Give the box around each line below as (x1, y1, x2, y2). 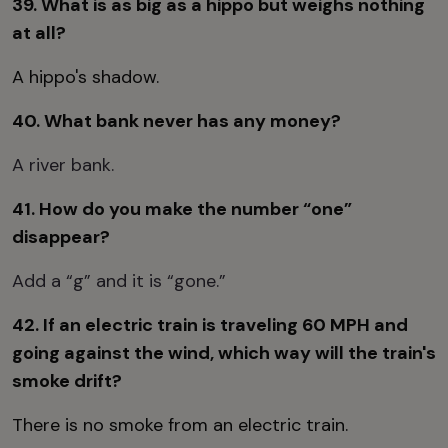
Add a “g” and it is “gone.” (12, 268, 226, 293)
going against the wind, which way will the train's (12, 340, 436, 365)
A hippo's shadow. (12, 64, 164, 89)
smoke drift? (12, 368, 122, 393)
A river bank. (12, 152, 119, 177)
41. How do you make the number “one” (12, 196, 352, 221)
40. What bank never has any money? (12, 108, 341, 133)
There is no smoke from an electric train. (12, 412, 353, 437)
